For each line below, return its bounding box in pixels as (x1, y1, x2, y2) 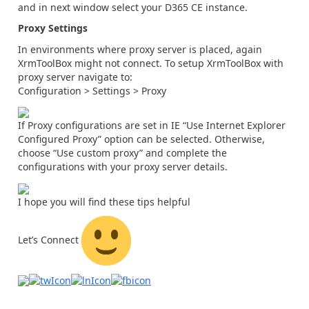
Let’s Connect (18, 232, 81, 246)
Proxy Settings (18, 21, 88, 34)
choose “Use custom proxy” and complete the (18, 146, 227, 159)
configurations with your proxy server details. (18, 160, 228, 173)
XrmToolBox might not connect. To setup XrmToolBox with (18, 56, 283, 70)
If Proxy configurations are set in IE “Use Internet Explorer (18, 119, 286, 132)
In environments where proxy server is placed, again (18, 42, 262, 56)
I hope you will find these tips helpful (18, 195, 190, 208)
